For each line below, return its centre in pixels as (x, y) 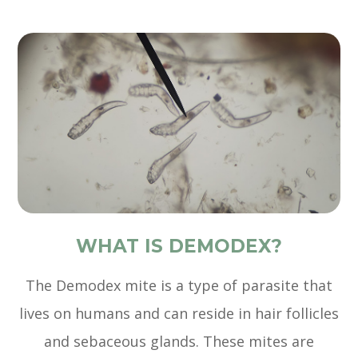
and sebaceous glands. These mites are (179, 342)
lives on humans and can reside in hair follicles (179, 314)
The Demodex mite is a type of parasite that (179, 286)
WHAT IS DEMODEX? (179, 247)
